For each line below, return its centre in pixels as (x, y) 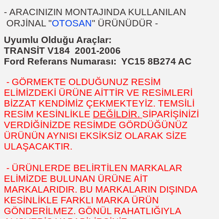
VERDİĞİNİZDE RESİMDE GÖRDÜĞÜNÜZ (96, 125)
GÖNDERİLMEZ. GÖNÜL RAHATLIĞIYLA (92, 211)
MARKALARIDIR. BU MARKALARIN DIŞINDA (100, 189)
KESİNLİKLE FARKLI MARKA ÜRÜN (81, 200)
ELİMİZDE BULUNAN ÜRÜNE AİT (76, 179)
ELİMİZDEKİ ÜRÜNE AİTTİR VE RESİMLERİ (98, 93)
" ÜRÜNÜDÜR (122, 23)
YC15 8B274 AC (159, 61)
